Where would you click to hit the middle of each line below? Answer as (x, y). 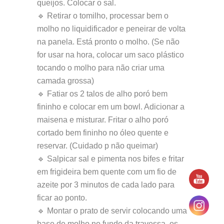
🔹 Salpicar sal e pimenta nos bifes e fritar (110, 159)
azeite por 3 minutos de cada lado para (106, 185)
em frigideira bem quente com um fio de (107, 172)
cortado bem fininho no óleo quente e (103, 133)
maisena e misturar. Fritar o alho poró (103, 120)
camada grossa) (65, 81)
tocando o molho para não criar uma (101, 68)
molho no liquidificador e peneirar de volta (111, 29)
